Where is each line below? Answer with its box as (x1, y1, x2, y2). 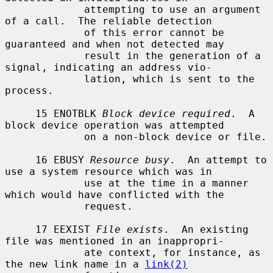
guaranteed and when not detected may (5, 38, 224, 50)
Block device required (102, 107, 230, 119)
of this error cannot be (5, 26, 84, 38)
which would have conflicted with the (5, 188, 224, 200)
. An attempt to (169, 154, 267, 166)
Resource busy (90, 154, 169, 166)
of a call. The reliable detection (5, 15, 212, 27)
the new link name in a (5, 258, 145, 270)
